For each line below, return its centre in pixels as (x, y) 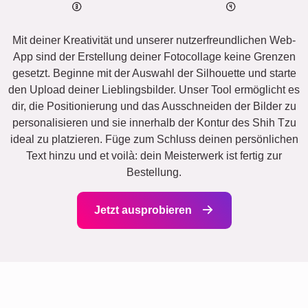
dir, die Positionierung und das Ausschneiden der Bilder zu (154, 107)
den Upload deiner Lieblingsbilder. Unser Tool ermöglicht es (154, 90)
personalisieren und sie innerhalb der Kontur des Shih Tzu (154, 123)
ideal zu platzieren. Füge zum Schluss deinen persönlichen (154, 140)
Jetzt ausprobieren (144, 210)
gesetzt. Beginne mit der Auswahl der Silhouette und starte (154, 74)
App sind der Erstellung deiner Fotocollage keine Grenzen (154, 57)
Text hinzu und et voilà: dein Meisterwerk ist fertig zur (154, 156)
